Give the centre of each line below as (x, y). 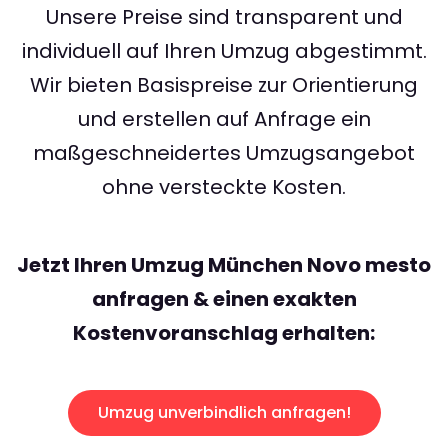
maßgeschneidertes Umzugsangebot (224, 153)
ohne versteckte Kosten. (224, 187)
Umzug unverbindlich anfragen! (224, 413)
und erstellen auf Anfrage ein (224, 119)
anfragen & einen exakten (224, 299)
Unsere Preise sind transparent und (224, 17)
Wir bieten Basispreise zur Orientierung (224, 85)
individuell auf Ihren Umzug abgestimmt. (224, 51)
